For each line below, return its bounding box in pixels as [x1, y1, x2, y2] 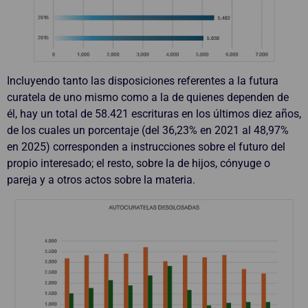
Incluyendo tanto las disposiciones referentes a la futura [7, 74, 278, 87]
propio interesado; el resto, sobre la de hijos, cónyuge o [7, 156, 270, 170]
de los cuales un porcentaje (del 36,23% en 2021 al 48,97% [7, 123, 289, 137]
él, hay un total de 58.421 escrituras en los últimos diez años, [7, 107, 301, 120]
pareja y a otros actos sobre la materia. [7, 173, 195, 186]
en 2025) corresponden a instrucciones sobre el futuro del [7, 140, 285, 153]
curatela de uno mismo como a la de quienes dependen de [7, 90, 289, 104]
